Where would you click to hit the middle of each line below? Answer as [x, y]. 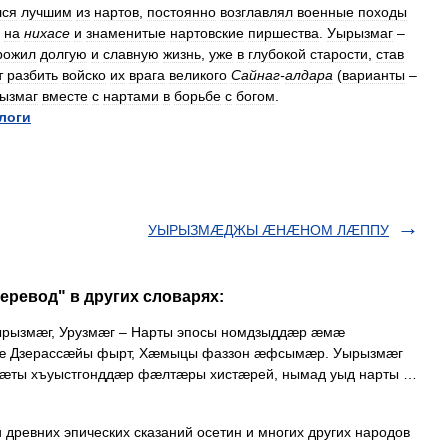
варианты [373, 75]
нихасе [47, 33]
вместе [65, 96]
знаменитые [126, 33]
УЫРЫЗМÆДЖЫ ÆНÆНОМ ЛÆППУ [268, 230]
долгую [63, 54]
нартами [131, 96]
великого [198, 75]
